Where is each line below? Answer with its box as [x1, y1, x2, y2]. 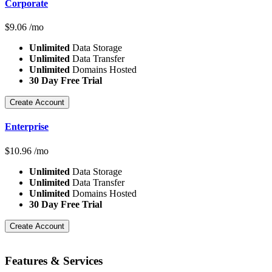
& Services [50, 254, 103, 268]
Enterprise [5, 121, 49, 132]
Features [5, 254, 50, 268]
